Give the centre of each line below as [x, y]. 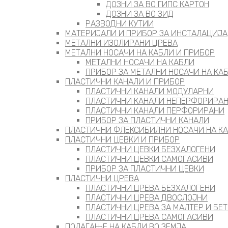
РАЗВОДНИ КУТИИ [120, 24]
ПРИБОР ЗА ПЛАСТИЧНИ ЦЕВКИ [145, 169]
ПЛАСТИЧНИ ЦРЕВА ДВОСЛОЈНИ [147, 198]
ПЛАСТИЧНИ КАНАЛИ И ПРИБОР [125, 82]
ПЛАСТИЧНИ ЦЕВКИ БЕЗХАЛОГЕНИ [150, 149]
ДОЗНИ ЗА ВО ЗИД [140, 14]
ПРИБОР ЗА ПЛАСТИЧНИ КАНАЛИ [147, 120]
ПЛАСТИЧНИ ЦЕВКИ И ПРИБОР [122, 140]
